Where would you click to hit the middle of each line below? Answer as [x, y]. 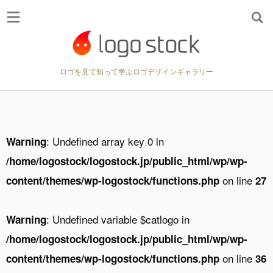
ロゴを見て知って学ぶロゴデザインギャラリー [136, 71]
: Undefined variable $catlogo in [118, 219]
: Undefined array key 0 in [105, 141]
